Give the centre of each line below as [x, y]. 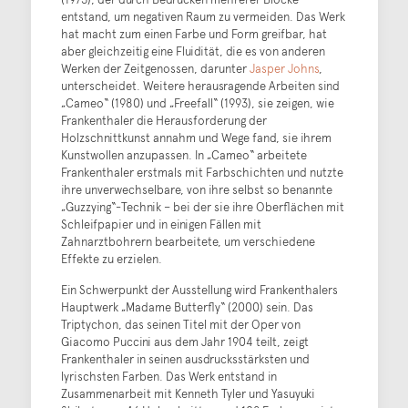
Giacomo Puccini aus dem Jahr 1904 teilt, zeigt [184, 342]
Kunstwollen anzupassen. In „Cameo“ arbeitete [184, 155]
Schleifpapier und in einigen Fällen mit [161, 224]
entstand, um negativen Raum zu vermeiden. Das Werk [203, 16]
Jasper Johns [284, 68]
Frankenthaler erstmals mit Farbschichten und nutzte [202, 172]
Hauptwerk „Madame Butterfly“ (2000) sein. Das [187, 307]
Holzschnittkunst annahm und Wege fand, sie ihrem [196, 138]
